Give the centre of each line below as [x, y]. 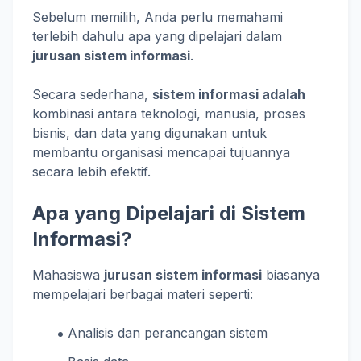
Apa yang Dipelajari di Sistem [169, 213]
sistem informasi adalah [229, 94]
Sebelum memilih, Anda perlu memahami [158, 17]
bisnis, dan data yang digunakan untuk [149, 133]
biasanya [291, 275]
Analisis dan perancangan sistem [168, 333]
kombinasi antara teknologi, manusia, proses [169, 114]
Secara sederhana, [92, 94]
